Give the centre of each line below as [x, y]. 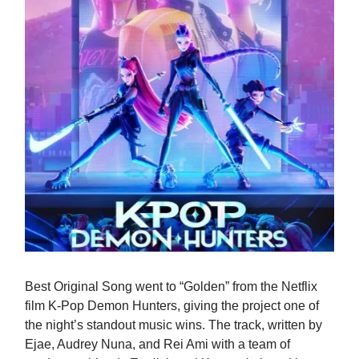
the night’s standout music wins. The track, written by [173, 325]
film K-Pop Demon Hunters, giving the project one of [172, 306]
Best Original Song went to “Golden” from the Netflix [171, 287]
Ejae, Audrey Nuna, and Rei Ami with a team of [157, 345]
